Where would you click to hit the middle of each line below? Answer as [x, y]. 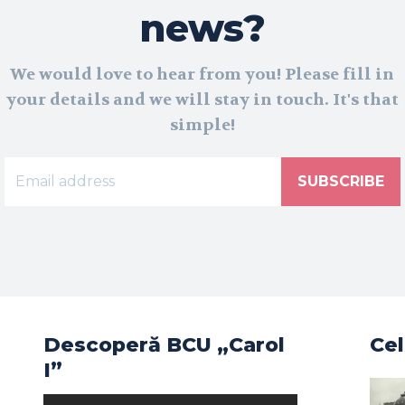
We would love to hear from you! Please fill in [202, 74]
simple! [202, 125]
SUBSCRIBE [341, 181]
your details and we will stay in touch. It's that [202, 99]
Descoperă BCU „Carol [164, 345]
